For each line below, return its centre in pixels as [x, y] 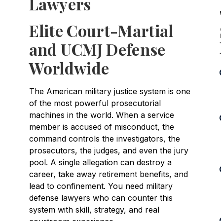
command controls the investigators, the [104, 138]
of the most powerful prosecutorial [95, 103]
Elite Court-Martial [101, 30]
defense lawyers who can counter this [101, 198]
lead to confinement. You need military [101, 186]
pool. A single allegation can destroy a [100, 162]
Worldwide [69, 68]
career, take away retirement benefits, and [108, 174]
